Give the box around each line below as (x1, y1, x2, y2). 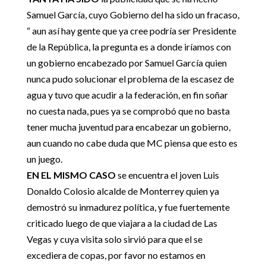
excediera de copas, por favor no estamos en (26, 249, 205, 261)
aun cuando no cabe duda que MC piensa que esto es (26, 137, 237, 148)
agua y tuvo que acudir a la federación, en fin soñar (26, 88, 228, 100)
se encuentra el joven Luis (115, 169, 219, 180)
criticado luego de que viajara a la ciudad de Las (26, 217, 217, 229)
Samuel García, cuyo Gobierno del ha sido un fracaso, (26, 8, 239, 20)
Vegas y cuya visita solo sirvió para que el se (26, 233, 202, 245)
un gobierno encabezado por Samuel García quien (26, 56, 227, 68)
